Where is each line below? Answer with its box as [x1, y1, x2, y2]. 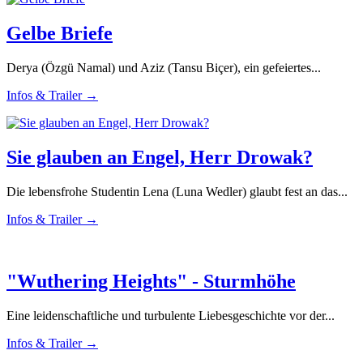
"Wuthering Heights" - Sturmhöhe [6, 270, 296, 292]
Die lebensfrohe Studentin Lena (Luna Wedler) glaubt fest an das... [6, 184, 348, 199]
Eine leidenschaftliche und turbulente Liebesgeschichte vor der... [6, 308, 335, 322]
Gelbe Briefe [6, 23, 113, 45]
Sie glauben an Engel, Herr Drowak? [6, 146, 313, 168]
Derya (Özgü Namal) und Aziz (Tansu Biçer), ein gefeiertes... [6, 60, 321, 75]
